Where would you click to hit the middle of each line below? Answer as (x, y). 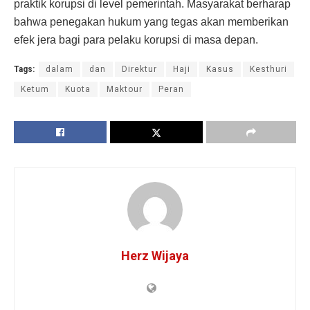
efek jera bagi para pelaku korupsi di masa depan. (136, 39)
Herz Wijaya (155, 255)
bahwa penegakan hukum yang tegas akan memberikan (151, 21)
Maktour (125, 89)
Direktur (139, 69)
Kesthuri (268, 69)
